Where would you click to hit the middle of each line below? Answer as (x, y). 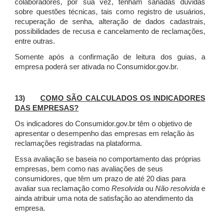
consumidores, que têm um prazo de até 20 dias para (100, 179)
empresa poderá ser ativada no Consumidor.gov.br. (96, 67)
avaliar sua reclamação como (63, 189)
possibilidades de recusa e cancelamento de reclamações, (110, 32)
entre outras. (35, 41)
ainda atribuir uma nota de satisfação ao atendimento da (104, 199)
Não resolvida (177, 189)
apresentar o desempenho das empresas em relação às (105, 134)
